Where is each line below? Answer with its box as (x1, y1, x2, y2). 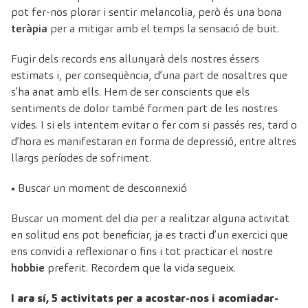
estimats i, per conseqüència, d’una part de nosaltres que (11, 67, 287, 82)
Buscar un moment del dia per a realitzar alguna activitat (11, 210, 289, 225)
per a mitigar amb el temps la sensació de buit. (47, 21, 279, 36)
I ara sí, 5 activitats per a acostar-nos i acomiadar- (11, 290, 278, 305)
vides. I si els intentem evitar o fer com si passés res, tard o (11, 117, 297, 132)
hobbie (11, 260, 45, 275)
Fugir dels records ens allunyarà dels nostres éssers (11, 51, 259, 66)
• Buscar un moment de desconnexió (11, 180, 187, 195)
